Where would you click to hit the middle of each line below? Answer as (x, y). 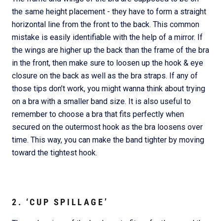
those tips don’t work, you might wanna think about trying (109, 88)
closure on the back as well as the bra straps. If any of (105, 75)
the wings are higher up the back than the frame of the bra (110, 50)
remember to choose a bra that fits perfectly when (98, 114)
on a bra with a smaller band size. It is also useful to (101, 101)
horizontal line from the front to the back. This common (106, 24)
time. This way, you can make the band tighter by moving (108, 140)
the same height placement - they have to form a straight (109, 11)
